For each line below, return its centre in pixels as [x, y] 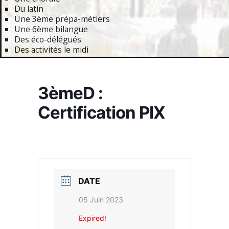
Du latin [29, 9]
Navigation [28, 77]
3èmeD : [70, 93]
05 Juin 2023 [101, 200]
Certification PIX [101, 112]
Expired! [93, 218]
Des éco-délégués [48, 39]
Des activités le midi [51, 50]
